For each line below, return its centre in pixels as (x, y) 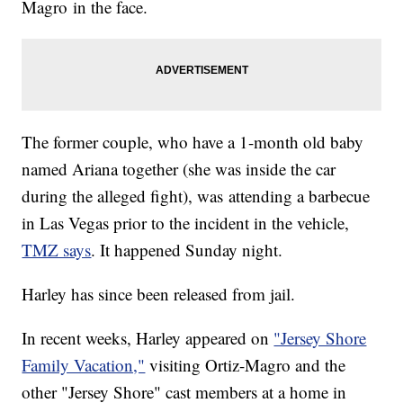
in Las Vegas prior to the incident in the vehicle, (186, 223)
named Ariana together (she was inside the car (179, 169)
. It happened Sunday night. (187, 250)
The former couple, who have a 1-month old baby (193, 142)
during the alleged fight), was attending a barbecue (196, 196)
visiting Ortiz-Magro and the (246, 365)
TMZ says (57, 250)
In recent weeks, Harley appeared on (148, 338)
